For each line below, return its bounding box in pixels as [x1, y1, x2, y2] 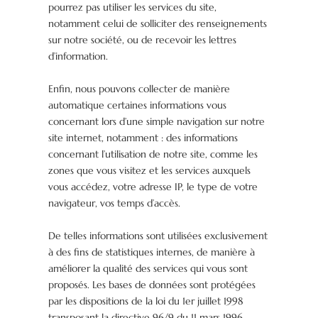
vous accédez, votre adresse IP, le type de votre [48, 180, 258, 194]
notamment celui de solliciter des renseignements [48, 17, 268, 31]
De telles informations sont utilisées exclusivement [48, 229, 268, 243]
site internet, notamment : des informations [48, 131, 238, 145]
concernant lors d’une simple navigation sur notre [48, 115, 265, 128]
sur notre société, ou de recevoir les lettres [48, 33, 237, 47]
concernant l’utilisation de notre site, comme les [48, 148, 258, 161]
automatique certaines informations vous [48, 99, 227, 112]
